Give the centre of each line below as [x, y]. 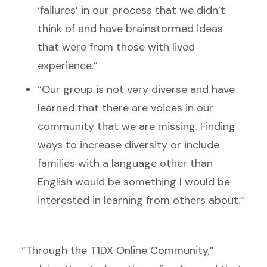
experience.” [69, 65]
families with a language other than [125, 163]
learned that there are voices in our [125, 108]
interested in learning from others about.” [141, 200]
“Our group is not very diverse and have [136, 89]
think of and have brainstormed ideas [130, 28]
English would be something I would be [134, 181]
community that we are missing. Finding [136, 126]
